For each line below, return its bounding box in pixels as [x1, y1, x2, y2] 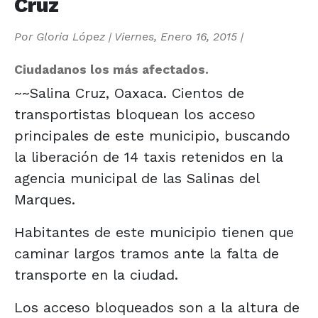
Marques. [14, 190, 75, 208]
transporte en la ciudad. [14, 265, 178, 283]
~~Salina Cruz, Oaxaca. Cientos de [14, 84, 244, 102]
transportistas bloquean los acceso [14, 105, 256, 123]
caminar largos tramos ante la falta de [14, 244, 279, 262]
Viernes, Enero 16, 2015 [114, 29, 237, 43]
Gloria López [36, 29, 105, 43]
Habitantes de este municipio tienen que [14, 223, 294, 241]
